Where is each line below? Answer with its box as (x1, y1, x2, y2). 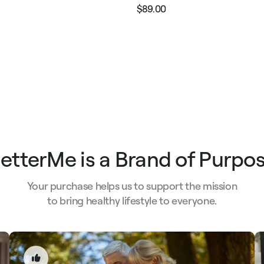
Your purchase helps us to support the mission (27, 179, 237, 193)
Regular (137, 8, 170, 21)
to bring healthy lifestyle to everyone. (47, 193, 217, 207)
